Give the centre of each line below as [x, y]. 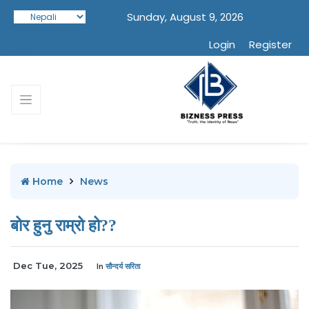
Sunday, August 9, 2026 [185, 17]
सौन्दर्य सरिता [123, 266]
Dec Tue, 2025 [48, 266]
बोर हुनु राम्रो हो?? [63, 226]
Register [270, 44]
